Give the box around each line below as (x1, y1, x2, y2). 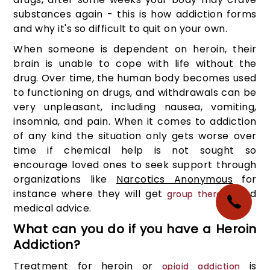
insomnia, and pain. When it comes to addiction (13, 115, 257, 129)
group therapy (167, 188, 233, 201)
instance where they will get (13, 187, 168, 201)
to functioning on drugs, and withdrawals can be (13, 86, 257, 100)
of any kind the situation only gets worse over (13, 129, 257, 143)
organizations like (13, 172, 116, 187)
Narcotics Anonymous (116, 172, 233, 187)
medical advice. (13, 201, 92, 216)
